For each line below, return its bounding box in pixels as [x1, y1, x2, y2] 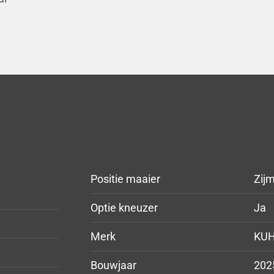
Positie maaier [91, 172, 161, 185]
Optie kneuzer [91, 201, 158, 214]
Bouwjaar [91, 259, 137, 272]
